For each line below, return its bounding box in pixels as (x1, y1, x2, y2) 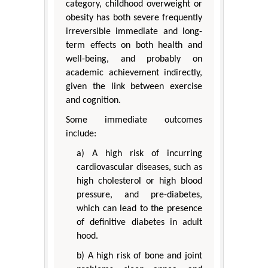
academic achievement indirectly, (66, 68, 202, 78)
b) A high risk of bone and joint (77, 251, 202, 261)
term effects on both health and (66, 41, 202, 51)
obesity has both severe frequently (66, 13, 202, 23)
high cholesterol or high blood (77, 176, 202, 187)
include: (66, 129, 96, 139)
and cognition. (66, 96, 121, 106)
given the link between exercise (66, 82, 202, 92)
